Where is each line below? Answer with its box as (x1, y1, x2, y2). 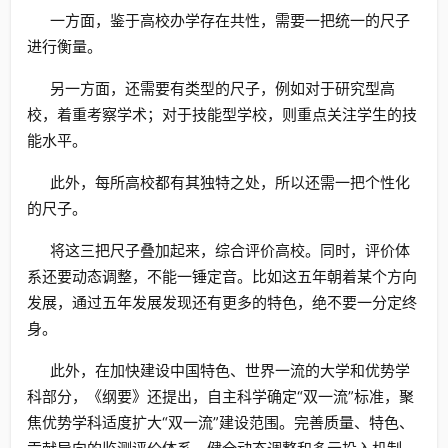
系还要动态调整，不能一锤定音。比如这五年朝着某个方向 (27, 267, 417, 286)
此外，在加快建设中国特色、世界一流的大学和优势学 (49, 361, 410, 380)
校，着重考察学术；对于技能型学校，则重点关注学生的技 (27, 105, 417, 124)
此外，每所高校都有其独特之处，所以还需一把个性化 (49, 173, 410, 192)
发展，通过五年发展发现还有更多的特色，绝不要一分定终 (27, 293, 417, 312)
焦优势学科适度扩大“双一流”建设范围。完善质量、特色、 (27, 413, 414, 432)
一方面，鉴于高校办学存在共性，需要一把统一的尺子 (49, 11, 410, 30)
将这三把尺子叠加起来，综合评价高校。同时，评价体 (49, 241, 410, 260)
